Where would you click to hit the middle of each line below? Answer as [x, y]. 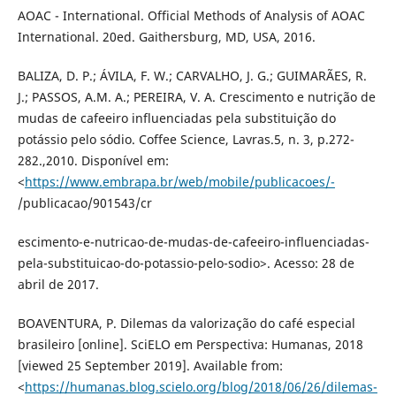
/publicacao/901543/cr [84, 203]
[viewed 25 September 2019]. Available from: [150, 366]
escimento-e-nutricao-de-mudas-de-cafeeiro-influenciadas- [193, 242]
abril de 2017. [58, 285]
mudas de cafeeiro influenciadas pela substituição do [176, 118]
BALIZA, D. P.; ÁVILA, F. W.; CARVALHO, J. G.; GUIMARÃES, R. [192, 76]
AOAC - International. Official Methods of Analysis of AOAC [191, 16]
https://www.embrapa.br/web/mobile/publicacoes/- [179, 182]
